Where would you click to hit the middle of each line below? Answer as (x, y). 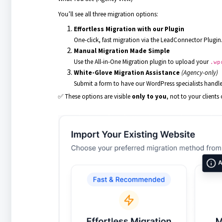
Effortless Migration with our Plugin (129, 29)
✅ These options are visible (95, 96)
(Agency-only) (199, 73)
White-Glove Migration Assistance (127, 73)
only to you (149, 96)
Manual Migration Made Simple (122, 51)
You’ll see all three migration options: (108, 14)
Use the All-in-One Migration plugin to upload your (142, 62)
